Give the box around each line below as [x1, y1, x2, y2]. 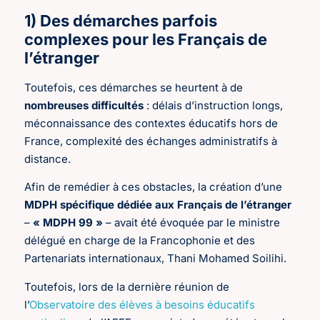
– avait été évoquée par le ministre [103, 216, 281, 230]
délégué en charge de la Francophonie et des [24, 234, 256, 248]
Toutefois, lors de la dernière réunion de [24, 279, 230, 294]
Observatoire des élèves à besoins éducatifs [29, 297, 256, 311]
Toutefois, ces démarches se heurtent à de [24, 80, 244, 94]
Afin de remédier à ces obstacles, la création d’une [24, 180, 283, 194]
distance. [24, 151, 71, 166]
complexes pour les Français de [24, 29, 268, 49]
